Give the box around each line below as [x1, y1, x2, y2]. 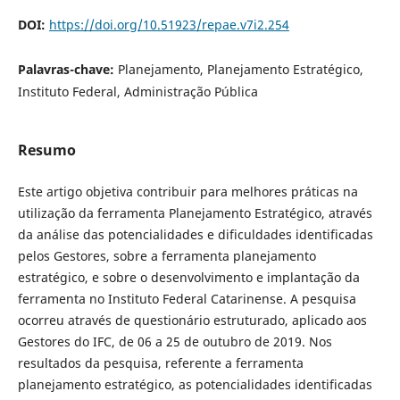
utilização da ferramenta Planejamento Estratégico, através [17, 204, 372, 221]
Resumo [17, 139, 76, 160]
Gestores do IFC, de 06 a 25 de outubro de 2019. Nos [17, 333, 332, 350]
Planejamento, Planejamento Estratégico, [117, 60, 363, 78]
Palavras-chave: [17, 60, 118, 78]
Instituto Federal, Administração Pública [17, 82, 258, 100]
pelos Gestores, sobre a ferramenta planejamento [17, 247, 316, 264]
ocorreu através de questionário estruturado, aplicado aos [17, 312, 367, 329]
